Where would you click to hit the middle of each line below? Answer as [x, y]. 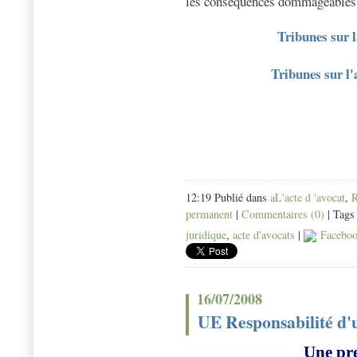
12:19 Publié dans [228, 198]
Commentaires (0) [283, 214]
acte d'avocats [264, 235]
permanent [209, 214]
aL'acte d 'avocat [308, 198]
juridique [206, 235]
